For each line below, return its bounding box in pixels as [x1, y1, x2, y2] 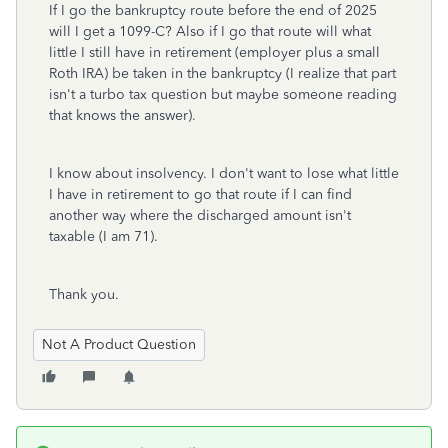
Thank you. [49, 286, 119, 303]
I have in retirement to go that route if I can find [49, 186, 352, 203]
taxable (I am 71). [49, 228, 162, 245]
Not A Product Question [42, 336, 196, 353]
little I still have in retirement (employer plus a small [49, 44, 380, 61]
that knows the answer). [49, 107, 200, 124]
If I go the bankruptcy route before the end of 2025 [49, 2, 377, 19]
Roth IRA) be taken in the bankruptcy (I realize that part [49, 65, 396, 82]
